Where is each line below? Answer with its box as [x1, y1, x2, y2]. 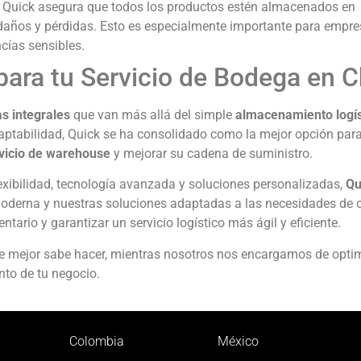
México [218, 333, 259, 349]
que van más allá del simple [70, 106, 235, 122]
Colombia [69, 333, 125, 349]
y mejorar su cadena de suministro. [110, 145, 313, 161]
